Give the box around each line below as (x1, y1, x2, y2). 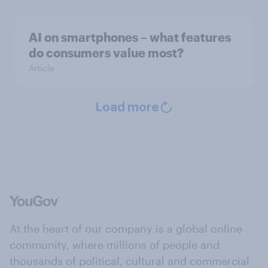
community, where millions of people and (10, 238, 220, 252)
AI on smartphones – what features (29, 30, 231, 45)
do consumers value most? (29, 45, 184, 60)
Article (29, 63, 54, 74)
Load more (95, 102, 159, 114)
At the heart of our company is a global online (10, 222, 242, 236)
